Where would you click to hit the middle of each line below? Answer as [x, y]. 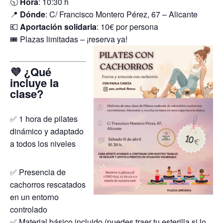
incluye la [34, 83]
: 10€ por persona [127, 27]
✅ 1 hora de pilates [44, 118]
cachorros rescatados [48, 184]
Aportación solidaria [58, 27]
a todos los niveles [43, 143]
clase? [27, 94]
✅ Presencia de [38, 172]
